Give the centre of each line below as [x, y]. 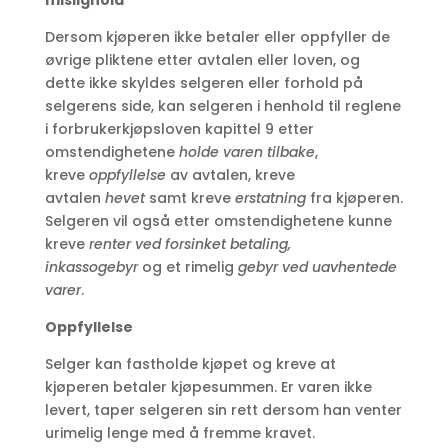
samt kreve [189, 198]
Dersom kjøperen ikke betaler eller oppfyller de [217, 37]
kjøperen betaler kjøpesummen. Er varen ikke [208, 387]
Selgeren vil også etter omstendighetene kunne [218, 221]
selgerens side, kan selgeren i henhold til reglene [222, 106]
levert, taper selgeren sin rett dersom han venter [223, 410]
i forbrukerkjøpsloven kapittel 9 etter [179, 129]
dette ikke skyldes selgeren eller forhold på [203, 83]
